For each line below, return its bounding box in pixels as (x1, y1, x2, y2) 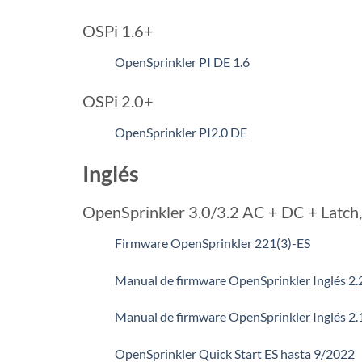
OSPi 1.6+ (82, 20, 154, 40)
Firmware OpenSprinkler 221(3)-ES (115, 234, 310, 250)
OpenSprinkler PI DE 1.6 (115, 53, 250, 69)
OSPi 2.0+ (82, 91, 154, 112)
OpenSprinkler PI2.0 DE (115, 124, 247, 141)
